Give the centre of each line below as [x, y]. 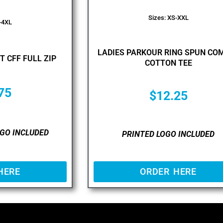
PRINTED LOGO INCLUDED [168, 134]
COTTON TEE [168, 63]
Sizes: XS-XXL [168, 17]
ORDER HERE [168, 171]
